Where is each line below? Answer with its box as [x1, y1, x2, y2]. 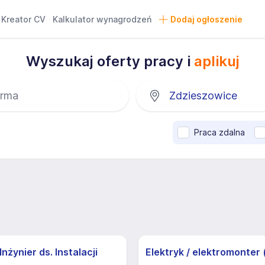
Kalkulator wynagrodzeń [53, 14, 152, 24]
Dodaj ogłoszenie [170, 14, 243, 24]
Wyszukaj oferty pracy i [25, 53, 194, 70]
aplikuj [193, 53, 240, 70]
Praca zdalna [194, 127, 245, 137]
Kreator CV [1, 14, 46, 24]
